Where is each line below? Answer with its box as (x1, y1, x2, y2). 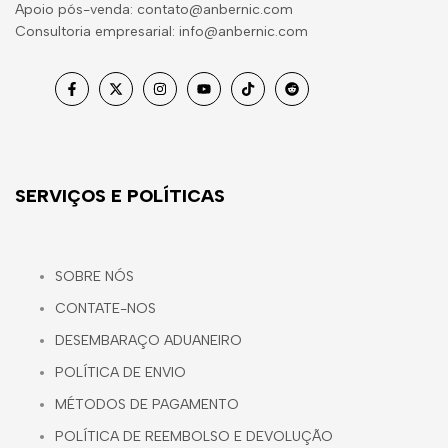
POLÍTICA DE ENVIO (55, 363, 186, 381)
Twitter (114, 89, 160, 107)
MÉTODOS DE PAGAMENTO (55, 395, 239, 413)
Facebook (70, 89, 136, 107)
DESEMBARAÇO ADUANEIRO (55, 331, 242, 349)
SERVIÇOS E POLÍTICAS (15, 184, 225, 207)
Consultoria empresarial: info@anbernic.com (15, 22, 308, 40)
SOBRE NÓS (55, 267, 134, 285)
